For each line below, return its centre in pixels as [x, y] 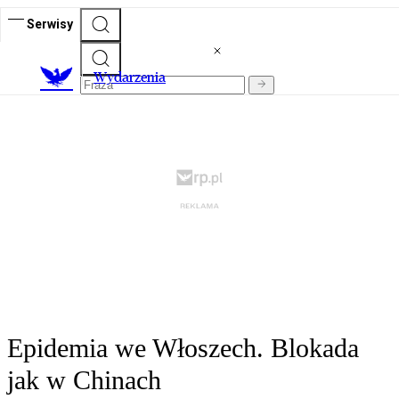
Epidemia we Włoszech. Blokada [183, 348]
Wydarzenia [130, 77]
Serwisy [50, 24]
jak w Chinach [84, 380]
